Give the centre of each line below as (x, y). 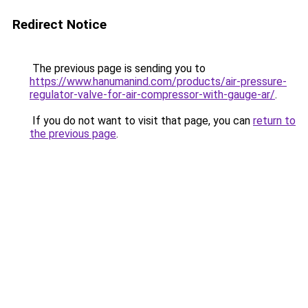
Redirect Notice (59, 24)
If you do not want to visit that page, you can (141, 121)
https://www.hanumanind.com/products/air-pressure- (158, 81)
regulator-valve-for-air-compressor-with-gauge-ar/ (152, 95)
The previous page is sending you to (118, 68)
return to (274, 121)
